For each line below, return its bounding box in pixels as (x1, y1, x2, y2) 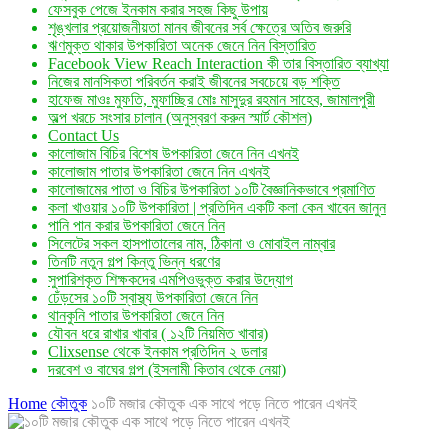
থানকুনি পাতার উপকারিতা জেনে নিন (48, 307, 224, 324)
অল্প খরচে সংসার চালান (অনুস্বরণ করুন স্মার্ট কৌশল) (48, 109, 312, 126)
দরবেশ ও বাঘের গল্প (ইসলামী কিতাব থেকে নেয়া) (48, 361, 286, 378)
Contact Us (48, 127, 119, 144)
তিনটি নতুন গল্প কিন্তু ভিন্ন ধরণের (48, 253, 220, 270)
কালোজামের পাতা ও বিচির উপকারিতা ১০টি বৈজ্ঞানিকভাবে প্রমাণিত (48, 181, 375, 198)
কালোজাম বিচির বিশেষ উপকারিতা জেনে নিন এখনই (48, 145, 299, 162)
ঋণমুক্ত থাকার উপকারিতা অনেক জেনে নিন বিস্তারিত (48, 37, 316, 54)
